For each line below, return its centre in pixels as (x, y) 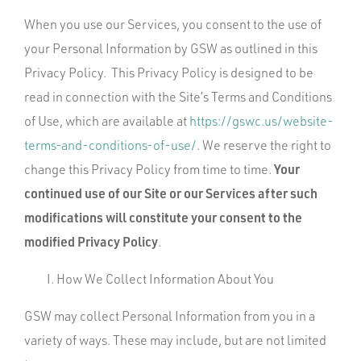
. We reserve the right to (264, 145)
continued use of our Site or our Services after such (171, 193)
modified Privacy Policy (91, 241)
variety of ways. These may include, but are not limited (175, 340)
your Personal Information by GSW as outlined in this (171, 48)
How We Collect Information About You (165, 279)
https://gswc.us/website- (261, 121)
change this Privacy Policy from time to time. (149, 169)
